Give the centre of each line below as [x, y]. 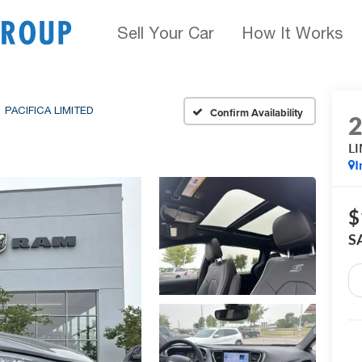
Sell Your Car [166, 33]
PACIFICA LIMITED [49, 110]
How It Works [292, 33]
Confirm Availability [257, 112]
